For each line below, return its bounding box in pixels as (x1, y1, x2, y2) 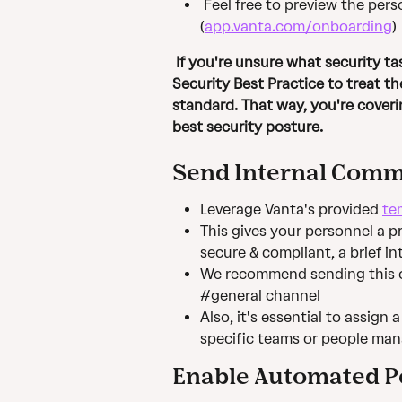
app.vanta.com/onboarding (205, 18, 392, 36)
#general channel (200, 287, 320, 305)
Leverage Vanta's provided (200, 200, 382, 218)
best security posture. (172, 118, 323, 136)
